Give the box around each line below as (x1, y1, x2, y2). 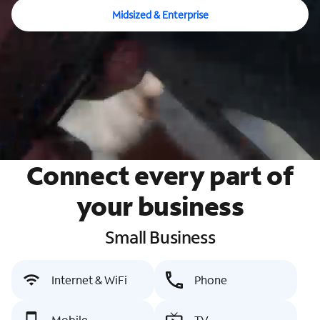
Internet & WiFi (51, 272, 127, 287)
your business (76, 189, 244, 223)
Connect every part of (26, 159, 294, 192)
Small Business (104, 226, 216, 248)
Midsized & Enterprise (111, 7, 209, 21)
